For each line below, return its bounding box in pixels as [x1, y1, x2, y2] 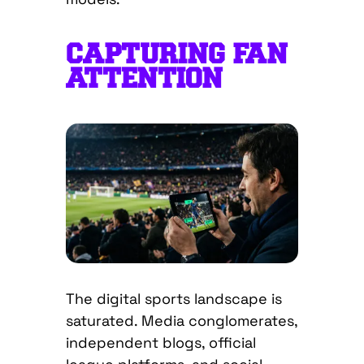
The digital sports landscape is [65, 289, 282, 309]
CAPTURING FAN [65, 40, 288, 70]
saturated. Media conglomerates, [65, 311, 297, 331]
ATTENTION [65, 64, 223, 94]
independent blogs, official [65, 333, 256, 353]
